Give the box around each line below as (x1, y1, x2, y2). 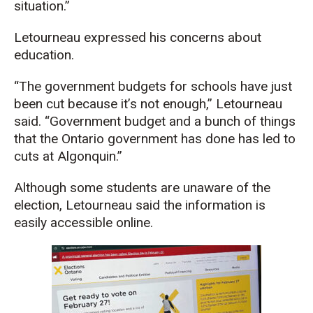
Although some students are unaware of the (14, 179, 270, 196)
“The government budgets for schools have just (14, 78, 292, 94)
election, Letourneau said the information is (14, 196, 265, 213)
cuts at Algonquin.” (14, 147, 122, 164)
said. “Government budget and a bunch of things (14, 112, 296, 129)
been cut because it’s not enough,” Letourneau (14, 95, 282, 112)
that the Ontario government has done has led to (14, 130, 296, 147)
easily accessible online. (14, 214, 153, 231)
